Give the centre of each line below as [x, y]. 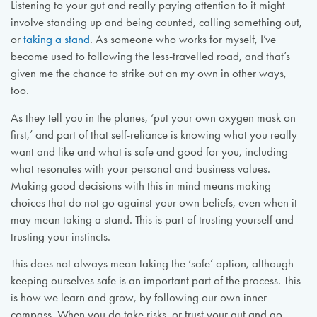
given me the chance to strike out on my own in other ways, [148, 74]
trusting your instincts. [60, 236]
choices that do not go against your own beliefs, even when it [154, 202]
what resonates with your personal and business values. [140, 168]
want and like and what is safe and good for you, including [149, 151]
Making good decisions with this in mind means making [140, 185]
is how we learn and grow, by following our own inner [138, 298]
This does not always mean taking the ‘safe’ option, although [152, 264]
